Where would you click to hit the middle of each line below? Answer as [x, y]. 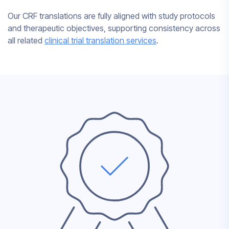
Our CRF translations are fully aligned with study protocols [111, 16]
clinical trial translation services [100, 41]
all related [26, 41]
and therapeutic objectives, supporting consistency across [114, 28]
